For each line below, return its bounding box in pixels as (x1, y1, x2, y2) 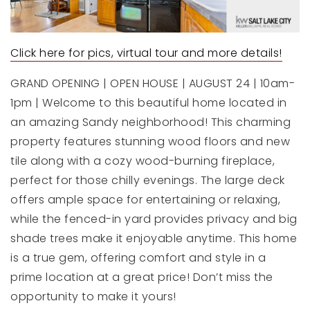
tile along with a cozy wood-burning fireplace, (10, 153, 275, 170)
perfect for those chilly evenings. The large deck (10, 172, 285, 189)
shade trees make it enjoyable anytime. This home (10, 230, 297, 247)
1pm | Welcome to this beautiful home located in (10, 95, 287, 111)
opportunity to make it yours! (10, 289, 176, 305)
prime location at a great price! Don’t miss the (10, 269, 273, 286)
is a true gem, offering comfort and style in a (10, 250, 266, 266)
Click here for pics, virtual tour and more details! (10, 45, 282, 62)
